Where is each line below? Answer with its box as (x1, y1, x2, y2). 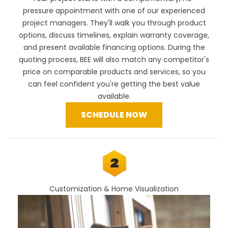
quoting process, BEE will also (19, 54, 122, 65)
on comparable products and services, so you (40, 66, 206, 77)
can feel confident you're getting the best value (28, 78, 200, 89)
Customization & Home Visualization (49, 183, 179, 194)
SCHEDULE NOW (81, 108, 147, 121)
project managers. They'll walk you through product (22, 17, 206, 28)
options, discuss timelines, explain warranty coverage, (19, 30, 209, 40)
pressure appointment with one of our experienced (23, 5, 205, 16)
